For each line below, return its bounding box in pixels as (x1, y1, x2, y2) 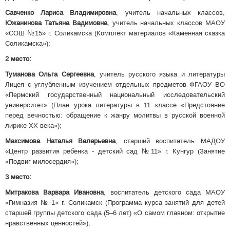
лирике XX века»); (5, 122, 62, 130)
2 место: (5, 55, 31, 63)
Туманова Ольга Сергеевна (5, 70, 94, 79)
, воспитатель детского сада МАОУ (104, 188, 225, 197)
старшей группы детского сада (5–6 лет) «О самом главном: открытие (5, 209, 225, 217)
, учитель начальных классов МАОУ (107, 19, 225, 27)
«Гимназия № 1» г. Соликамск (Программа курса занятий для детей (5, 199, 225, 207)
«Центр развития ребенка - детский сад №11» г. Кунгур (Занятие (5, 147, 225, 156)
